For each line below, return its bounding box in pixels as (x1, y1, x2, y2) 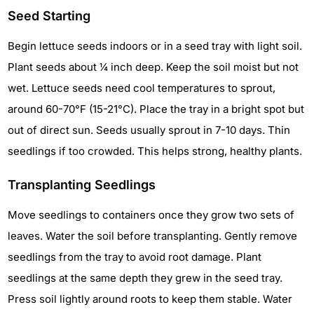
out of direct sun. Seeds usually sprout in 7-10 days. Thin (8, 123, 290, 137)
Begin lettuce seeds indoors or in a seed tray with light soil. (8, 39, 302, 53)
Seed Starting (8, 8, 90, 24)
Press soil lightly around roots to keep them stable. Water (8, 292, 292, 306)
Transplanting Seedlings (8, 177, 156, 193)
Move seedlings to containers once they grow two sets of (8, 208, 294, 222)
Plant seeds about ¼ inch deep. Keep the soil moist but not (8, 60, 299, 74)
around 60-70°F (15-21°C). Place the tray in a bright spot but (8, 102, 304, 116)
